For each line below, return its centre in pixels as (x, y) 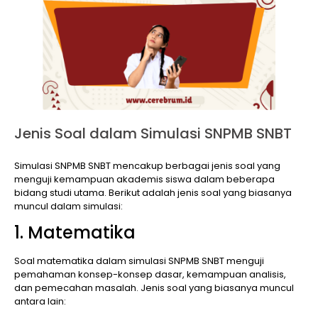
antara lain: (40, 302)
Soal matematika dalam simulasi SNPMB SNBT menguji (139, 261)
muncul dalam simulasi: (68, 206)
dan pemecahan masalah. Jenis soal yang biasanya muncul (154, 288)
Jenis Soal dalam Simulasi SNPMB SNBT (153, 133)
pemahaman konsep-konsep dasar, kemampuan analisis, (150, 275)
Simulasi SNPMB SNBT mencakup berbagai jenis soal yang (147, 165)
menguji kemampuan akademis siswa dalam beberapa (144, 179)
